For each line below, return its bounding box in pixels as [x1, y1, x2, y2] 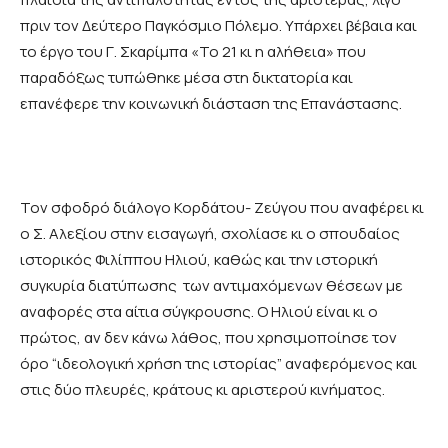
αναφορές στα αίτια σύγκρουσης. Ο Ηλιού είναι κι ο [20, 301, 378, 323]
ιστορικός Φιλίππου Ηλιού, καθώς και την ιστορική [20, 249, 378, 271]
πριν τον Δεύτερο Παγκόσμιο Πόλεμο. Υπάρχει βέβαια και [20, 15, 417, 37]
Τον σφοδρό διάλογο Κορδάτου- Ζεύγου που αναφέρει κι [20, 197, 424, 219]
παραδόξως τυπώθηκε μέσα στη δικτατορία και [20, 67, 353, 89]
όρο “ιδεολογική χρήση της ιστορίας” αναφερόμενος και [20, 353, 417, 375]
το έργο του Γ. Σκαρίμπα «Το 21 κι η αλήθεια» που [20, 41, 366, 63]
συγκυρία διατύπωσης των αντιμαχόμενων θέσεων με [20, 275, 403, 297]
